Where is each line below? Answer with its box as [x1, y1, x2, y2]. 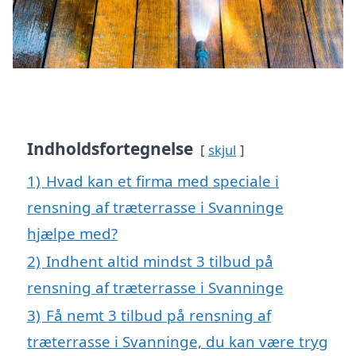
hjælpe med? [27, 222, 118, 243]
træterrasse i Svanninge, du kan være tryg [27, 331, 328, 351]
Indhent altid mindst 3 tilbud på [46, 250, 273, 271]
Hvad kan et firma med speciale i [46, 170, 279, 191]
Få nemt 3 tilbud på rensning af [46, 304, 271, 325]
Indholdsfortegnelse [27, 137, 193, 160]
